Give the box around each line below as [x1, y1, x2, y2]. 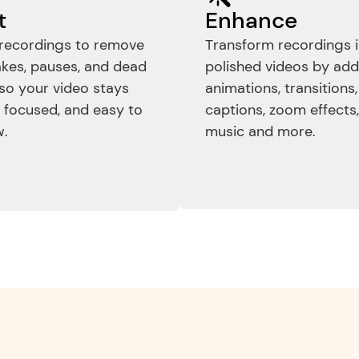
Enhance [205, 6, 297, 35]
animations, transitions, [205, 79, 357, 98]
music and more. [205, 122, 316, 141]
